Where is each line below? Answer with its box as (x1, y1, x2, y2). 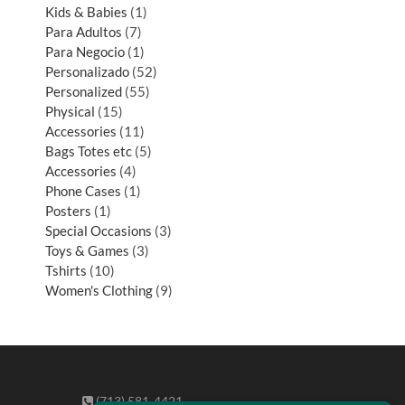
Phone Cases (45, 182, 121, 199)
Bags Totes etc (45, 142, 132, 159)
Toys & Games (45, 241, 129, 259)
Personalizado (45, 62, 129, 80)
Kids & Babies (45, 3, 127, 20)
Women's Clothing (45, 281, 153, 298)
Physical (45, 102, 95, 119)
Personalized (45, 82, 122, 99)
